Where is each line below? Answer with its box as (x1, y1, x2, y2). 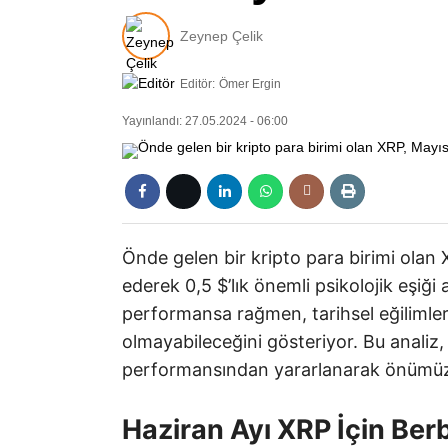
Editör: (180, 77, 215, 91)
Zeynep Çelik (180, 27, 263, 44)
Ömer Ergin (219, 77, 281, 91)
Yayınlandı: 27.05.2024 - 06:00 (122, 114, 288, 129)
